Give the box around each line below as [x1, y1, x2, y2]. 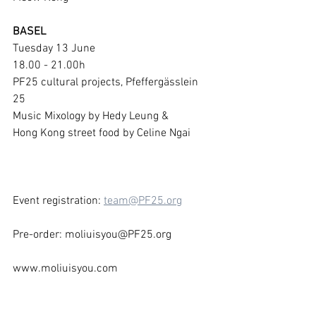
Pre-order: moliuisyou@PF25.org [13, 227, 171, 242]
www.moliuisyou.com [13, 261, 118, 276]
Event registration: [13, 193, 104, 208]
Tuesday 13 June [13, 41, 98, 56]
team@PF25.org [104, 193, 182, 208]
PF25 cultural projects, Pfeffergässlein [13, 75, 201, 90]
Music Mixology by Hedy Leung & [13, 109, 171, 123]
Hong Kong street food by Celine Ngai [13, 126, 190, 140]
